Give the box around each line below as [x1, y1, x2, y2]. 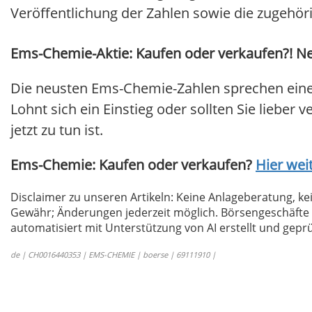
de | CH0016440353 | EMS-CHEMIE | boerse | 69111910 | [10, 249, 216, 260]
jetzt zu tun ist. [10, 120, 103, 140]
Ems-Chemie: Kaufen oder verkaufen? [10, 155, 256, 175]
